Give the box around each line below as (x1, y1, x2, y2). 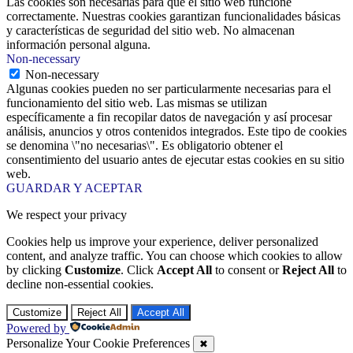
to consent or (212, 262, 282, 277)
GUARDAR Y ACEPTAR (6, 180, 143, 195)
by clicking (6, 262, 65, 277)
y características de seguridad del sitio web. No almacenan (6, 23, 295, 37)
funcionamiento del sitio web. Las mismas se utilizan (6, 95, 267, 110)
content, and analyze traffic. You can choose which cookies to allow (6, 248, 343, 262)
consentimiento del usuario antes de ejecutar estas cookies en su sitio (6, 152, 344, 166)
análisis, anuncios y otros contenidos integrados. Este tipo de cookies (6, 124, 347, 138)
